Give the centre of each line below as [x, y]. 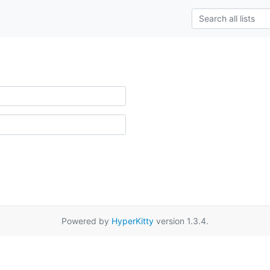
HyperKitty [133, 221]
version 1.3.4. [181, 221]
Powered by [86, 221]
